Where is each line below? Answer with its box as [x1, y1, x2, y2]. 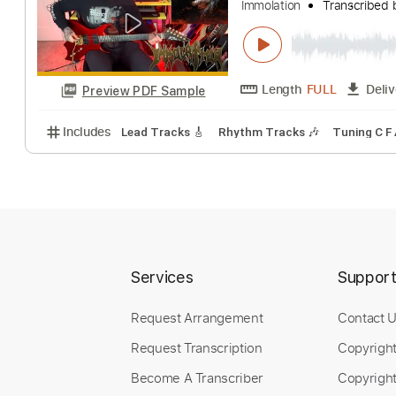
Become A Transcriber [131, 368, 263, 386]
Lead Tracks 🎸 [134, 226, 228, 243]
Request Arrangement [131, 308, 263, 326]
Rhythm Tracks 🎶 [241, 226, 355, 243]
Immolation [268, 84, 334, 103]
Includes [70, 224, 124, 243]
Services [131, 267, 194, 286]
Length [291, 177, 336, 196]
